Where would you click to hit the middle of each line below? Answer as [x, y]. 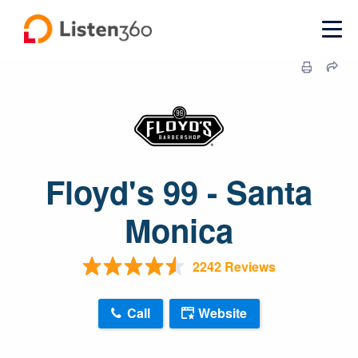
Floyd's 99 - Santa [179, 191]
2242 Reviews [234, 266]
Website [223, 313]
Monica [179, 230]
